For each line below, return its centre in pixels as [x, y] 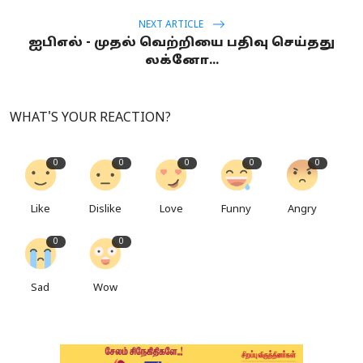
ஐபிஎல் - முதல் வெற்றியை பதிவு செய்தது [181, 44]
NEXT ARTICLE [172, 25]
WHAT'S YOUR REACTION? [90, 119]
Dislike [106, 210]
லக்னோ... [181, 62]
